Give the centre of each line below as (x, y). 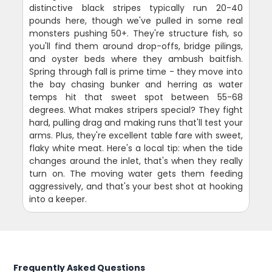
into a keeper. (58, 199)
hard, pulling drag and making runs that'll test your (136, 123)
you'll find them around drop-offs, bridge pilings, (136, 46)
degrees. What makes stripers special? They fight (136, 110)
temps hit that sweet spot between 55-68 (136, 97)
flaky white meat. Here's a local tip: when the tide (136, 148)
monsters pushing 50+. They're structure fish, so (136, 34)
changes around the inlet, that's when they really (136, 161)
